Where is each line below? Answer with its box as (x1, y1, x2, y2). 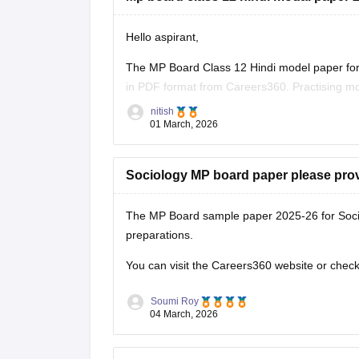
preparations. (125, 228, 193, 242)
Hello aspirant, (125, 30, 199, 44)
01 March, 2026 (149, 119, 218, 131)
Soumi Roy (150, 295, 199, 307)
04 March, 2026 (149, 309, 218, 321)
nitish (150, 105, 174, 117)
